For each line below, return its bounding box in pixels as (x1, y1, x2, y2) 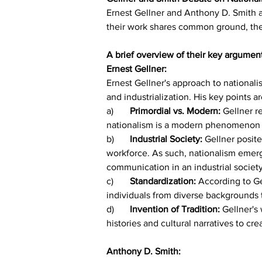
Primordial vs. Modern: (130, 105, 223, 116)
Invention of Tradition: (130, 204, 222, 214)
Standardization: (130, 175, 198, 186)
